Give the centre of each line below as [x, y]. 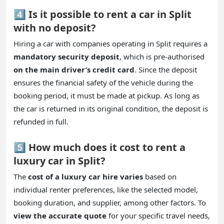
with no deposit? [55, 27]
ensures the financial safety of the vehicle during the [103, 82]
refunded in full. [41, 121]
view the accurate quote [60, 215]
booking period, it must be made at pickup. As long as [106, 95]
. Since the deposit [166, 69]
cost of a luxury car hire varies [85, 176]
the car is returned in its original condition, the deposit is [111, 108]
